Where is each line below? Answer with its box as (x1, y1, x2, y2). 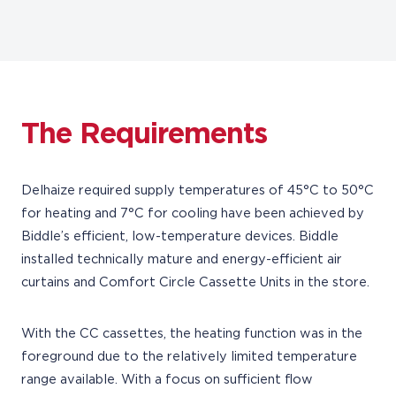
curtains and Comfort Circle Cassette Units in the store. (21, 276, 369, 289)
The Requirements (21, 120, 267, 148)
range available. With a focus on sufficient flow (21, 373, 313, 386)
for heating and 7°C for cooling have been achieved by (21, 207, 364, 220)
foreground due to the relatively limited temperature (21, 350, 357, 363)
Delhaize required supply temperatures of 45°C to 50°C (21, 184, 374, 197)
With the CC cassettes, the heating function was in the (21, 327, 362, 340)
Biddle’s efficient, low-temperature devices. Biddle (21, 230, 339, 243)
